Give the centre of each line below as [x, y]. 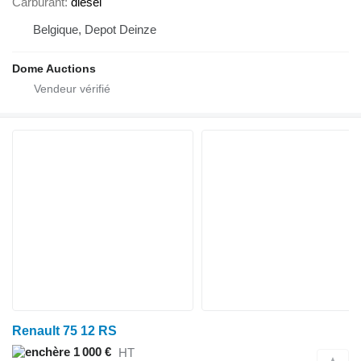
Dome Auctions [54, 68]
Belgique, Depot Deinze [95, 29]
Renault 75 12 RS [64, 330]
